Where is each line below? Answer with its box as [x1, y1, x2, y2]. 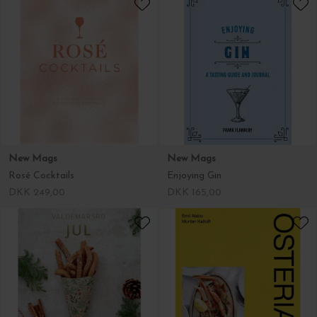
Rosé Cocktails [8, 171, 74, 181]
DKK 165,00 [167, 188, 221, 198]
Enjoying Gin [167, 171, 221, 181]
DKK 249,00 [8, 188, 65, 198]
